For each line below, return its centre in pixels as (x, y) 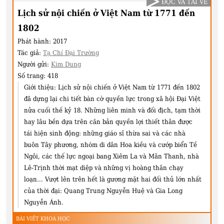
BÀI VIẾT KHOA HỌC (43, 219)
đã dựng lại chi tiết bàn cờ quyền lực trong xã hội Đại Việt (112, 99)
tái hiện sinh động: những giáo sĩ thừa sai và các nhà (105, 133)
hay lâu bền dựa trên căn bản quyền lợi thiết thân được (108, 122)
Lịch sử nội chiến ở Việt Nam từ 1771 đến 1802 (129, 87)
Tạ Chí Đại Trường (71, 53)
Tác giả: (30, 53)
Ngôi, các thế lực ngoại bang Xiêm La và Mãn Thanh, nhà (111, 156)
